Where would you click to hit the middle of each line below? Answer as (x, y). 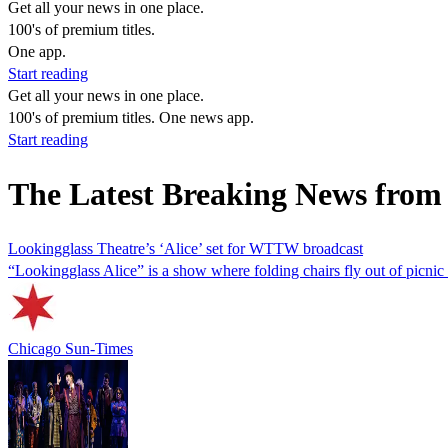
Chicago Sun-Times (70, 348)
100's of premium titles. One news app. (131, 117)
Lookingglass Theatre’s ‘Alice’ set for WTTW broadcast (185, 248)
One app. (37, 51)
